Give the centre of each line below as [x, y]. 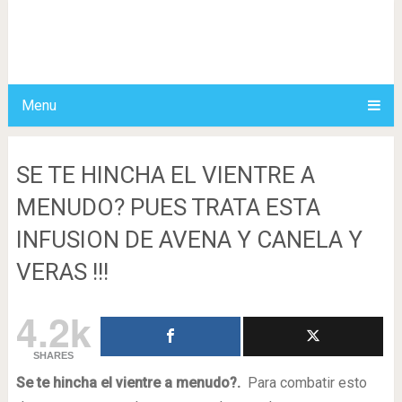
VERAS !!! [62, 272]
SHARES [54, 355]
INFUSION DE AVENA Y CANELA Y [189, 240]
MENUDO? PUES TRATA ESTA [168, 207]
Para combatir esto [303, 383]
